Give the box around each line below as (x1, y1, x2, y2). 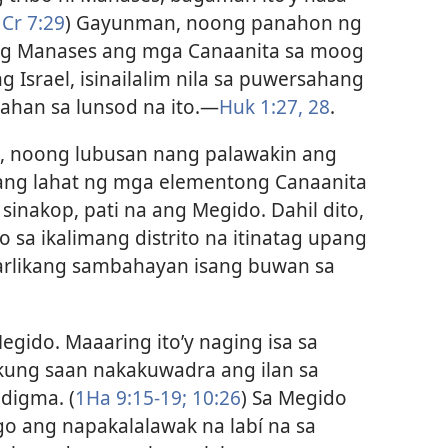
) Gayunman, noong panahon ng (65, 9, 362, 37)
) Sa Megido (241, 383, 347, 411)
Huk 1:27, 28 (219, 93, 330, 121)
